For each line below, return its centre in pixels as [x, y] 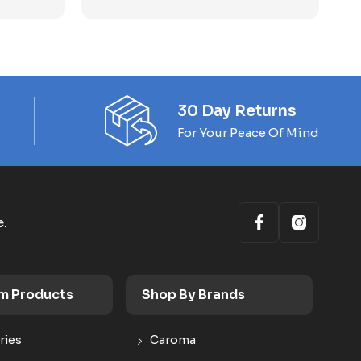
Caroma [173, 340]
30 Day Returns [237, 111]
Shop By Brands [193, 295]
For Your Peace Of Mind [248, 132]
